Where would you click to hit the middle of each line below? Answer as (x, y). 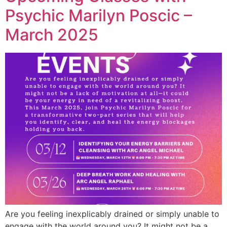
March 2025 (52, 34)
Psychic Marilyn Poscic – (99, 15)
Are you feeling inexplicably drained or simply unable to (112, 214)
